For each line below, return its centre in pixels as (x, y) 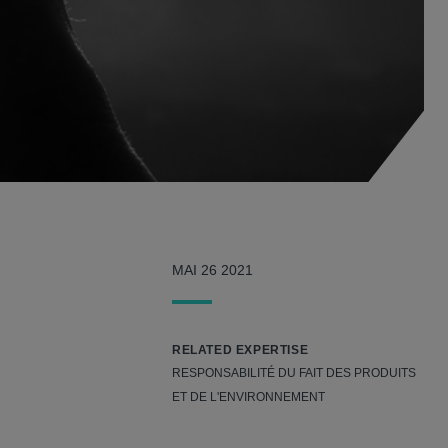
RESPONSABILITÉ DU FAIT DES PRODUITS (294, 373)
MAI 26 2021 (212, 270)
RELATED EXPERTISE (240, 350)
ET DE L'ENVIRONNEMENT (248, 397)
